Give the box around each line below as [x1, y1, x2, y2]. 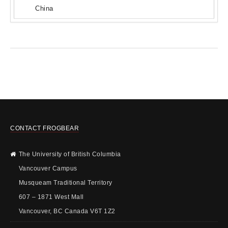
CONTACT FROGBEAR [10, 124, 79, 132]
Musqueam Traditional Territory [18, 179, 112, 186]
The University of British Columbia [18, 150, 121, 158]
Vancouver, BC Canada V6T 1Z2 [18, 207, 116, 215]
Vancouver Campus [18, 164, 77, 172]
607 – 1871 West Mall [18, 193, 84, 201]
